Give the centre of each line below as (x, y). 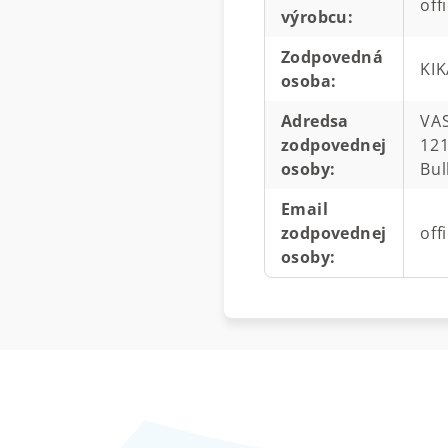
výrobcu (314, 16)
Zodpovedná (332, 56)
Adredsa (315, 120)
